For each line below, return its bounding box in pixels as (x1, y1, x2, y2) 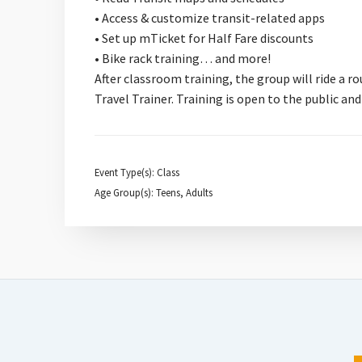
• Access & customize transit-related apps (95, 10, 325, 26)
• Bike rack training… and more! (95, 50, 271, 66)
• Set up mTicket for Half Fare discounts (95, 30, 314, 46)
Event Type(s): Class (95, 166, 179, 179)
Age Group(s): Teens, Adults (95, 186, 213, 199)
